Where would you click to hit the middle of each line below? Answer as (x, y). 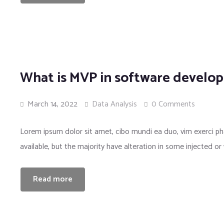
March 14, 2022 (51, 104)
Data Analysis (114, 104)
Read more (53, 179)
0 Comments (173, 104)
